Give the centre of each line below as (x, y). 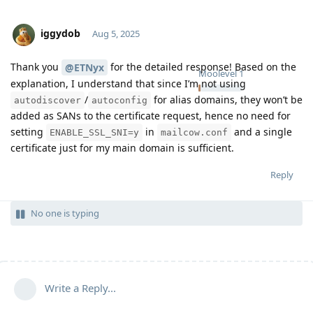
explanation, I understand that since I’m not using (128, 84)
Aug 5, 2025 (116, 34)
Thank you (36, 66)
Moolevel (218, 73)
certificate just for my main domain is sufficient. (122, 148)
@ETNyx (85, 68)
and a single (262, 132)
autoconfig (119, 101)
